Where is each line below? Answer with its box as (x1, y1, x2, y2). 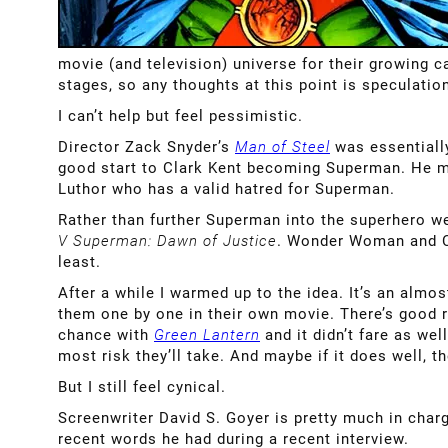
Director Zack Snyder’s (58, 137, 235, 156)
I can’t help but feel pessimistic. (58, 106, 303, 125)
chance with (58, 325, 154, 344)
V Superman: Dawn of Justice (58, 231, 277, 250)
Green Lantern (154, 325, 260, 344)
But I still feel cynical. (58, 377, 226, 396)
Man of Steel (235, 137, 330, 156)
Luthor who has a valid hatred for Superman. (58, 179, 395, 198)
